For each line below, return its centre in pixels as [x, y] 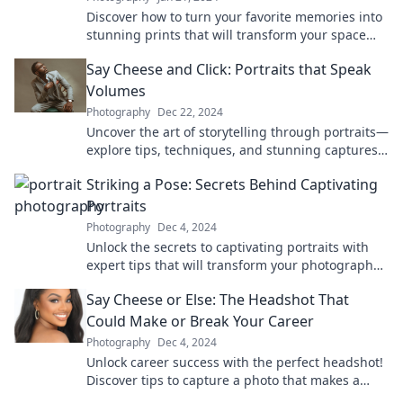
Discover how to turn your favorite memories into [234, 17]
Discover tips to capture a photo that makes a [223, 380]
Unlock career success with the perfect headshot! [235, 362]
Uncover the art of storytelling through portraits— [237, 132]
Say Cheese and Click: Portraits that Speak [229, 69]
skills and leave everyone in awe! [185, 283]
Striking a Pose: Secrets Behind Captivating [232, 184]
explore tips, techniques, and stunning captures [232, 150]
